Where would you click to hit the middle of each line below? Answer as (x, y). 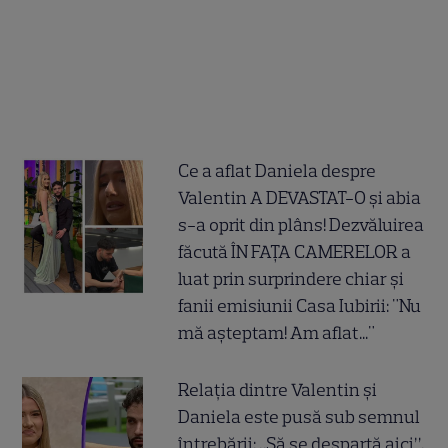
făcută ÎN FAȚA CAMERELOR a (295, 252)
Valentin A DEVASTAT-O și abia (300, 198)
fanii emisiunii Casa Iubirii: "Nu (300, 306)
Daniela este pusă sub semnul (299, 417)
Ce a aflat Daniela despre (277, 171)
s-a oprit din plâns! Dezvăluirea (301, 225)
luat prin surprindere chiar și (291, 279)
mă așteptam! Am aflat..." (277, 333)
